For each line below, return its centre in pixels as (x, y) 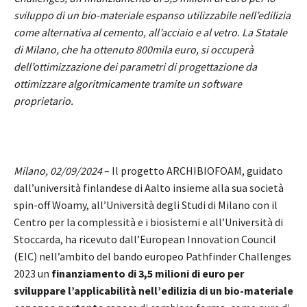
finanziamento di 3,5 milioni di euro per (148, 273)
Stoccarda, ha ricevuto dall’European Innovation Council (145, 239)
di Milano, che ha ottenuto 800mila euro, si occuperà (134, 49)
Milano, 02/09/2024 (58, 170)
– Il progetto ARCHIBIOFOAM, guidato (193, 170)
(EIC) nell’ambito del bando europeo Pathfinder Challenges (152, 256)
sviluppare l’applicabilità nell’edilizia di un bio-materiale (153, 290)
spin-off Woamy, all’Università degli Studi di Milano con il (146, 205)
